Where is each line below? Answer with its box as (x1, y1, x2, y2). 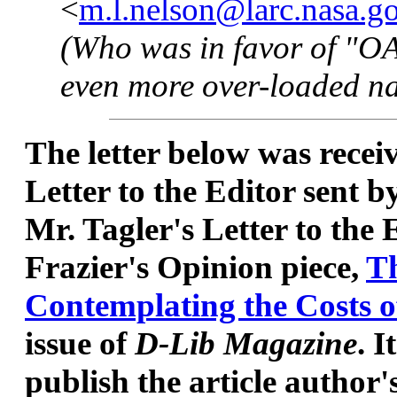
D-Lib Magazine (135, 324, 357, 362)
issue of (25, 324, 135, 362)
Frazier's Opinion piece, (25, 248, 366, 285)
